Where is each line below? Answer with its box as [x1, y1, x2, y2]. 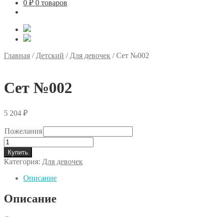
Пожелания [4, 126, 42, 135]
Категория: [4, 157, 42, 166]
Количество [3, 136, 42, 145]
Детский [36, 51, 64, 60]
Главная [4, 51, 30, 60]
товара [3, 145, 25, 154]
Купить [8, 148, 28, 156]
